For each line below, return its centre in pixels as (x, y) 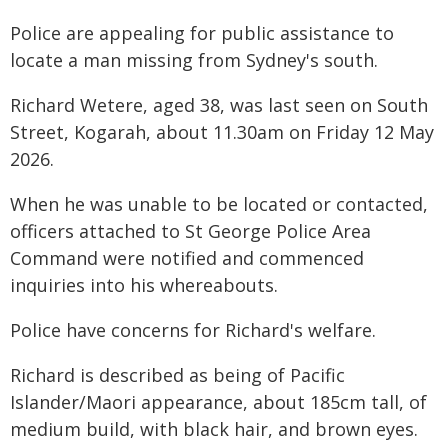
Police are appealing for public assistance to (202, 33)
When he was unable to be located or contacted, (219, 204)
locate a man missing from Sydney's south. (194, 60)
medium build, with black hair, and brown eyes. (214, 429)
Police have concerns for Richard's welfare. (193, 330)
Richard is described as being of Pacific (177, 375)
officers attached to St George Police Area (190, 231)
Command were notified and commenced (187, 258)
